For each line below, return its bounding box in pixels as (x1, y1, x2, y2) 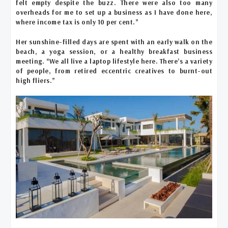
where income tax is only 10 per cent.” (16, 17, 138, 26)
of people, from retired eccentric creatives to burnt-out (16, 66, 212, 75)
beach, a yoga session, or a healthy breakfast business (16, 47, 212, 55)
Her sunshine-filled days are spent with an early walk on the (16, 37, 212, 46)
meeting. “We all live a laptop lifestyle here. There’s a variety (16, 56, 212, 65)
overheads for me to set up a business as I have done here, (16, 8, 212, 16)
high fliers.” (16, 76, 55, 84)
